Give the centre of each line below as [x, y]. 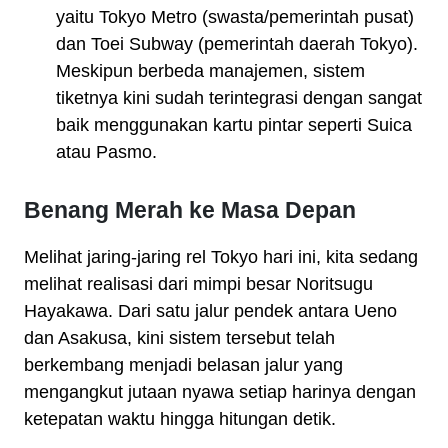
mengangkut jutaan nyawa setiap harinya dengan [220, 392]
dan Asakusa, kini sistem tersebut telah [179, 338]
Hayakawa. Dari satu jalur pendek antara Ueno [210, 311]
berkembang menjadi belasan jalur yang [183, 365]
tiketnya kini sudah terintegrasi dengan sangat [239, 98]
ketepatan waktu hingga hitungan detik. [180, 419]
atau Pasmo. [106, 152]
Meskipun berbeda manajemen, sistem [210, 71]
